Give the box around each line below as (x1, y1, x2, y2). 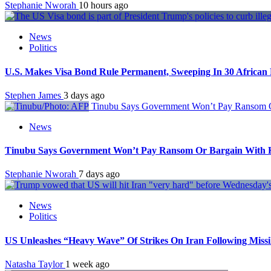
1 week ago (65, 258, 109, 269)
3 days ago (64, 90, 105, 100)
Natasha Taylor (5, 258, 65, 269)
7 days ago (79, 169, 120, 180)
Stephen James (5, 90, 64, 100)
